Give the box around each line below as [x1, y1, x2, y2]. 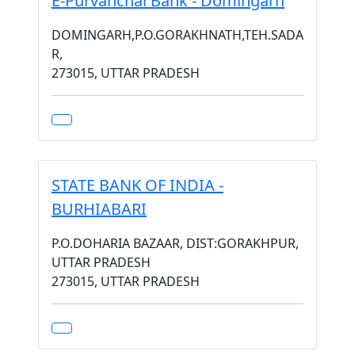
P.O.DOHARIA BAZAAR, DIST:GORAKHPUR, [52, 235, 299, 252]
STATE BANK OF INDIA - [52, 174, 223, 196]
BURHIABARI [52, 198, 147, 219]
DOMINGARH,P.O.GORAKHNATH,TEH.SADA [52, 26, 303, 44]
